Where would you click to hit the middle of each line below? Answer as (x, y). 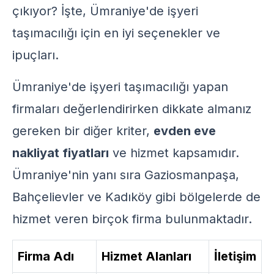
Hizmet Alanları (146, 256)
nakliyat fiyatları (61, 153)
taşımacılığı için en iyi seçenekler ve (116, 33)
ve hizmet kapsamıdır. (174, 153)
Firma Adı (46, 256)
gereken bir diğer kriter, (83, 131)
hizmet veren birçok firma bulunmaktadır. (132, 219)
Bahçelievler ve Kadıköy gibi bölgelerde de (136, 197)
